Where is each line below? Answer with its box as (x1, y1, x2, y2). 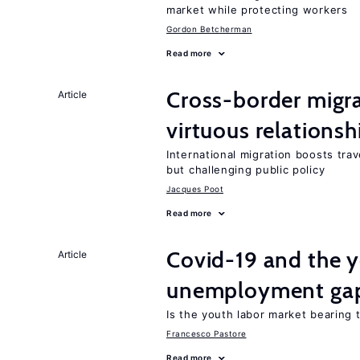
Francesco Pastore (166, 329, 247, 338)
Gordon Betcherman (166, 24, 252, 34)
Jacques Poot (166, 184, 223, 194)
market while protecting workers (166, 3, 348, 16)
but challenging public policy (166, 163, 325, 176)
